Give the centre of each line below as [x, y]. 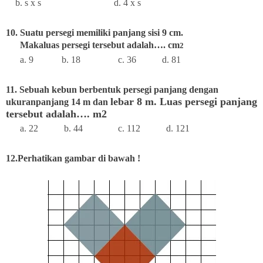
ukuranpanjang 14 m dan [58, 102]
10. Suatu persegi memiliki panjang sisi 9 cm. [96, 32]
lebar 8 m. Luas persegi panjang [184, 101]
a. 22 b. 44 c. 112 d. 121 [98, 128]
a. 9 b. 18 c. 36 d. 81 [93, 59]
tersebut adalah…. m [54, 114]
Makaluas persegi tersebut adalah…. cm [93, 45]
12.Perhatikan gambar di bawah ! [73, 158]
